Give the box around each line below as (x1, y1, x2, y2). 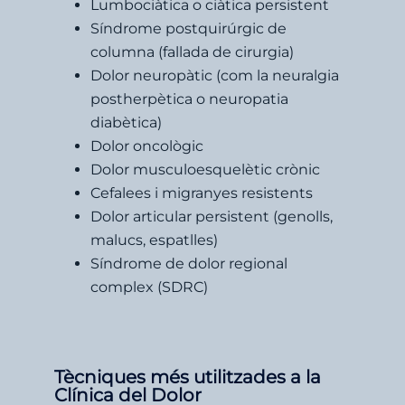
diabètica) (90, 113, 162, 131)
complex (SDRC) (90, 278, 208, 296)
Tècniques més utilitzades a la (54, 365, 321, 388)
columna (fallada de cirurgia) (90, 42, 294, 61)
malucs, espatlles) (90, 231, 218, 249)
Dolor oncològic (90, 137, 203, 155)
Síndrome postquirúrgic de (90, 19, 287, 37)
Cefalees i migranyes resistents (90, 184, 313, 202)
